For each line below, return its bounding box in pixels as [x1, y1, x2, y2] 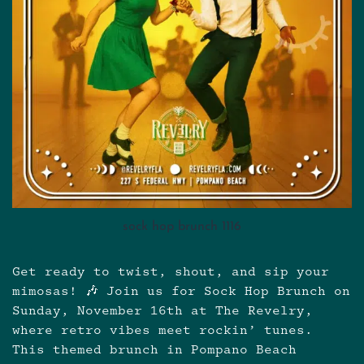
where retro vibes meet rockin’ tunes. [12, 322, 313, 340]
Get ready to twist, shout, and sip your [12, 263, 329, 281]
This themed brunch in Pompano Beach [12, 341, 297, 359]
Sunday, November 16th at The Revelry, [12, 302, 313, 320]
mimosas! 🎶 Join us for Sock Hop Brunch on [12, 283, 350, 301]
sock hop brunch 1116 [123, 220, 241, 234]
